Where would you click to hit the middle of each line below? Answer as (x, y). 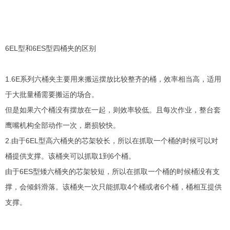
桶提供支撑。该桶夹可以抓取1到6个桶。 (70, 156)
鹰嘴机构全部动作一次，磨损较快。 (63, 125)
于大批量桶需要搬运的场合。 (52, 94)
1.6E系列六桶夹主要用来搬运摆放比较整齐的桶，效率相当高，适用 (113, 79)
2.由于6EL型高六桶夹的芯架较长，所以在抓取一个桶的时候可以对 (112, 141)
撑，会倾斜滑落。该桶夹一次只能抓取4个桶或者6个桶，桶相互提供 (113, 187)
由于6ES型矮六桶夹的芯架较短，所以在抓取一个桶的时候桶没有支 (112, 171)
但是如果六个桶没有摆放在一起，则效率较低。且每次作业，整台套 (113, 110)
